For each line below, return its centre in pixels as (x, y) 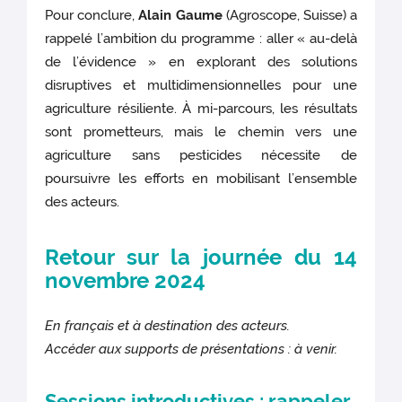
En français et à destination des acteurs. (168, 325)
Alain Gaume (180, 15)
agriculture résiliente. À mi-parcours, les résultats (201, 108)
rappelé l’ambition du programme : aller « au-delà (201, 38)
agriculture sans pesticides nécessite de (201, 155)
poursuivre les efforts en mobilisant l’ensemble (201, 178)
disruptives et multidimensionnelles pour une (201, 85)
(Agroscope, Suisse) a (289, 15)
